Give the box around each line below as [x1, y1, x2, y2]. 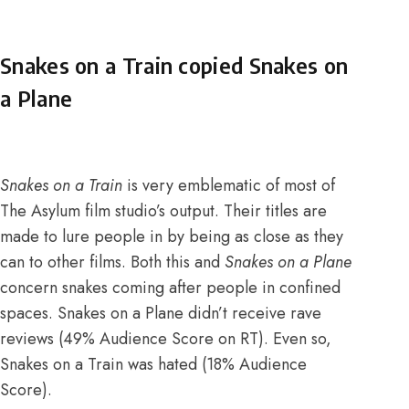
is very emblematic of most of [127, 173, 335, 197]
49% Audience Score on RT [63, 326, 258, 351]
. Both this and [121, 249, 225, 274]
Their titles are [224, 198, 327, 223]
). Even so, [258, 326, 331, 351]
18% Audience [206, 351, 307, 376]
